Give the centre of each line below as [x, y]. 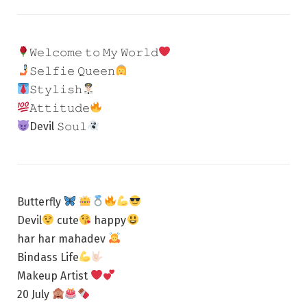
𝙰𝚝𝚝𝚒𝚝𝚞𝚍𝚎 [60, 108]
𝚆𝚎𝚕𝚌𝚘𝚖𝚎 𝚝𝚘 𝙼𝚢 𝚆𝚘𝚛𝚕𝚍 [94, 52]
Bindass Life [48, 257]
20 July [35, 294]
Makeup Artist [54, 275]
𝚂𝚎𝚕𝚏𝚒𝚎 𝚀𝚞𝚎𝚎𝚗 [73, 71]
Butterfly [40, 201]
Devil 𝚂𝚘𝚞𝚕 [59, 126]
